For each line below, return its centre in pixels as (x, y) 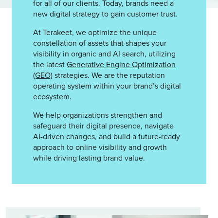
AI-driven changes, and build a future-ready (107, 136)
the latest (50, 64)
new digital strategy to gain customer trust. (105, 14)
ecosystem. (52, 97)
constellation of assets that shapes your (100, 43)
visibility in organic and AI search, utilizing (104, 54)
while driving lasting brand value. (89, 158)
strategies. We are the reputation (109, 75)
